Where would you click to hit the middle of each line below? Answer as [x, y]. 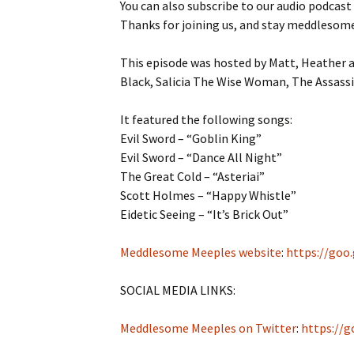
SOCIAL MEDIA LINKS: [178, 290]
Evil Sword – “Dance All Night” [201, 157]
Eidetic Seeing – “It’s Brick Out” [204, 214]
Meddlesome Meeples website [201, 252]
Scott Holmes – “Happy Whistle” [208, 195]
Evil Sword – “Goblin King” [191, 138]
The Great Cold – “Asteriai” [192, 176]
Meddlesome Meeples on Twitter [208, 328]
